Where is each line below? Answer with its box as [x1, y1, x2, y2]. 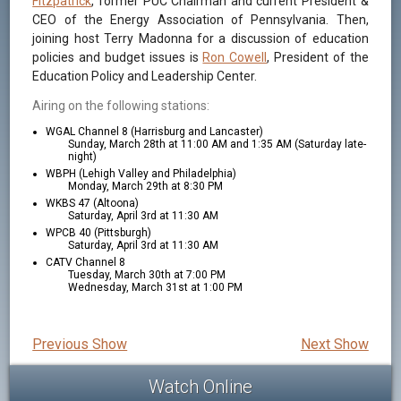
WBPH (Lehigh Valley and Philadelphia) [46, 167, 237, 181]
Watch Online [149, 376, 252, 398]
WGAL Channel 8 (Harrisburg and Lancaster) [46, 125, 264, 139]
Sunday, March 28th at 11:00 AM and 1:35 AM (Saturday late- [68, 138, 367, 151]
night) [68, 150, 98, 164]
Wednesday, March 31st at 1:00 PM [68, 281, 243, 294]
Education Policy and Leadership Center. [32, 69, 258, 84]
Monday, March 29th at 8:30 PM [68, 180, 224, 193]
